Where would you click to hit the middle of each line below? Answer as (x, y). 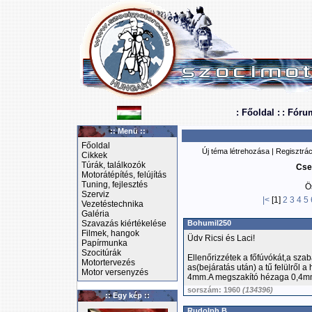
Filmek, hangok (110, 233)
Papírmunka (104, 243)
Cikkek (94, 155)
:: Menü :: (127, 131)
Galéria (95, 214)
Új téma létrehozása (236, 151)
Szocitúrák (101, 253)
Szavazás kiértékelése (124, 224)
